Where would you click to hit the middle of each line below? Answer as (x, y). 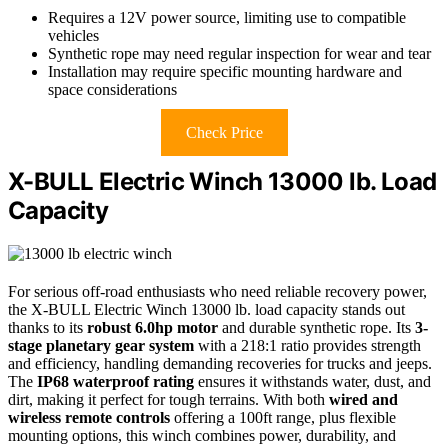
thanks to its (47, 328)
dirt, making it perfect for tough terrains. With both (168, 400)
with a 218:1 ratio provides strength (307, 346)
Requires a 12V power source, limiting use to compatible (227, 18)
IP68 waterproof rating (115, 382)
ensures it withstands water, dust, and (312, 382)
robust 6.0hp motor (152, 328)
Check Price (224, 133)
